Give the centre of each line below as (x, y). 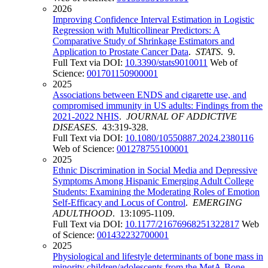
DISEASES (74, 127)
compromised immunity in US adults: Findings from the (158, 106)
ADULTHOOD (83, 214)
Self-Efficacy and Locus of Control (119, 203)
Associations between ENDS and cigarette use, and (150, 95)
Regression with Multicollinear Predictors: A (136, 31)
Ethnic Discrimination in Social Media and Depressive (155, 170)
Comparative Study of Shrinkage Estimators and (144, 41)
